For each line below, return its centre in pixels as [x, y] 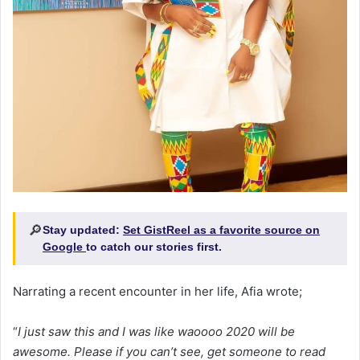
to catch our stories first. [154, 246]
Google [64, 246]
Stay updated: [83, 229]
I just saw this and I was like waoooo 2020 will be [156, 331]
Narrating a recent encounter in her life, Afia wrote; [157, 291]
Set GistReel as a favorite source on [221, 229]
